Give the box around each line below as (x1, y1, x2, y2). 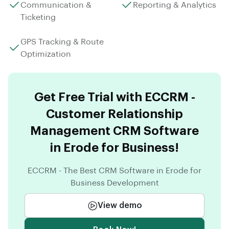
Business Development (70, 178, 159, 187)
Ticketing (20, 13, 56, 21)
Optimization (20, 50, 71, 58)
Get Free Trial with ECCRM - (34, 90, 195, 103)
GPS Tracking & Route (20, 37, 104, 46)
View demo (97, 201, 142, 210)
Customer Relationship (46, 107, 183, 120)
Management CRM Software (30, 124, 199, 137)
